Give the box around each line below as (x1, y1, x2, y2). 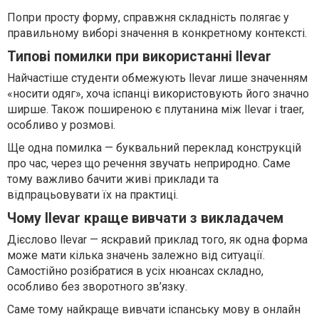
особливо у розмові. (7, 118, 115, 132)
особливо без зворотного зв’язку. (7, 280, 187, 294)
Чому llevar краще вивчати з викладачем (7, 210, 283, 227)
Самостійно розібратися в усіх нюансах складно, (7, 264, 263, 278)
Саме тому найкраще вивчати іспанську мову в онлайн (7, 303, 300, 317)
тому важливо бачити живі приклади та (7, 172, 219, 187)
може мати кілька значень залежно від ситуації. (7, 249, 265, 263)
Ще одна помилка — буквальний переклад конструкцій (7, 141, 301, 155)
